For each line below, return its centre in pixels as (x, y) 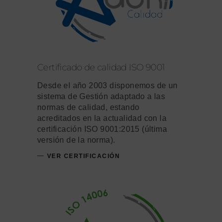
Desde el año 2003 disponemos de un (108, 86)
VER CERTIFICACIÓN (83, 156)
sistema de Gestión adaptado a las (101, 97)
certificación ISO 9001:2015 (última (102, 129)
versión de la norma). (76, 140)
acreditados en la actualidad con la (102, 118)
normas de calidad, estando (88, 108)
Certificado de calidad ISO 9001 (101, 68)
